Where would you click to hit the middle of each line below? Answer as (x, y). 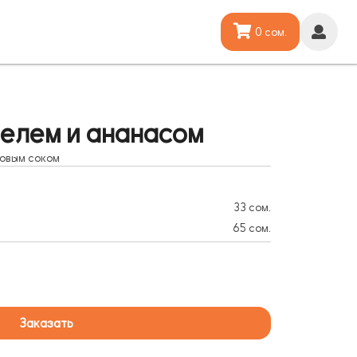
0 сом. (271, 32)
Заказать (46, 323)
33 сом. (252, 208)
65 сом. (251, 229)
